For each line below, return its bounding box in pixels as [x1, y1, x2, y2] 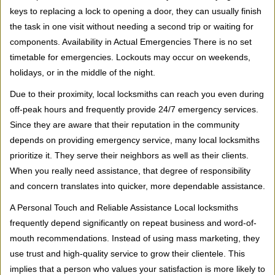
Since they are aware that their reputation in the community [10, 120, 239, 130]
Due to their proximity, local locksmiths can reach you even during [10, 89, 264, 99]
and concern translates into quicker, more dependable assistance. [10, 181, 265, 191]
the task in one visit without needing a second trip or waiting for [10, 21, 254, 31]
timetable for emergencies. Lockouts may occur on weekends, [10, 52, 250, 62]
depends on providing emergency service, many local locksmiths [10, 135, 260, 145]
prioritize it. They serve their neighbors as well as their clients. [10, 150, 249, 160]
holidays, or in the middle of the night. [10, 68, 155, 77]
